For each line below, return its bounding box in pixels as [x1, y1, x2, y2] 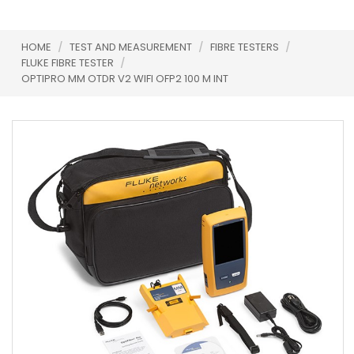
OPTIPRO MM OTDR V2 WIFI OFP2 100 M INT [21, 71, 228, 86]
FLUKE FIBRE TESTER [21, 55, 116, 70]
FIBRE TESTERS [210, 40, 281, 55]
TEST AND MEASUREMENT [70, 40, 194, 55]
